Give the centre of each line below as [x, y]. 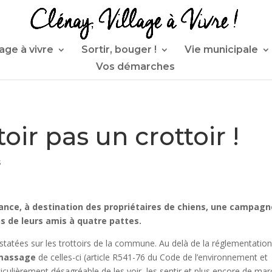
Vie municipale [221, 49]
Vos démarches [135, 66]
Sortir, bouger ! [119, 49]
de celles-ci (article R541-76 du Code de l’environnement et [152, 257]
